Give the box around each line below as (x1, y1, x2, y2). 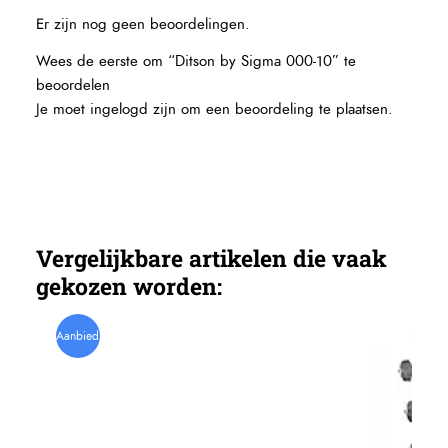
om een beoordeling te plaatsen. (176, 99, 394, 121)
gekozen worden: (36, 270, 223, 301)
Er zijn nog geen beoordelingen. (36, 14, 251, 36)
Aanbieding (56, 327, 116, 344)
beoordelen (36, 75, 111, 97)
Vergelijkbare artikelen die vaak (36, 242, 388, 273)
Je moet (36, 99, 91, 121)
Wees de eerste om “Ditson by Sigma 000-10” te (36, 51, 357, 73)
